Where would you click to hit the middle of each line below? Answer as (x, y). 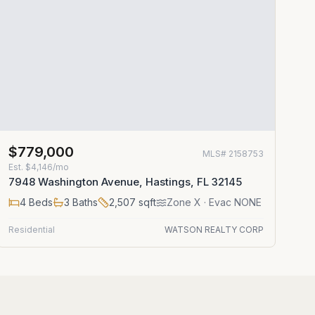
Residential (31, 230)
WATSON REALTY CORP (214, 230)
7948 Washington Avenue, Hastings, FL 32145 (125, 182)
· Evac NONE (231, 202)
